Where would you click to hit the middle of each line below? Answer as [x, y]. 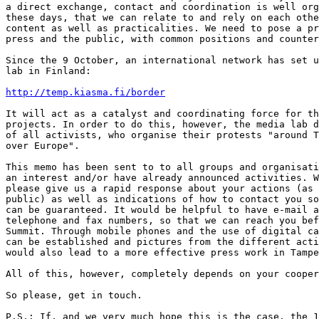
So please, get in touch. [74, 295]
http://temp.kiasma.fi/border [85, 92]
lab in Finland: [48, 71]
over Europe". [43, 146]
